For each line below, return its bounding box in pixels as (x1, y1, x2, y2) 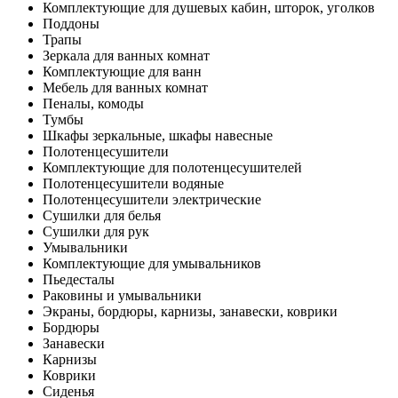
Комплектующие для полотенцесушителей (43, 160, 302, 175)
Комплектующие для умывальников (43, 256, 261, 271)
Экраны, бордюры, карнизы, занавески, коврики (43, 304, 338, 319)
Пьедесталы (43, 272, 115, 287)
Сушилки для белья (43, 208, 161, 223)
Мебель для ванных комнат (43, 80, 208, 95)
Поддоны (43, 16, 99, 31)
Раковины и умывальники (43, 288, 202, 303)
